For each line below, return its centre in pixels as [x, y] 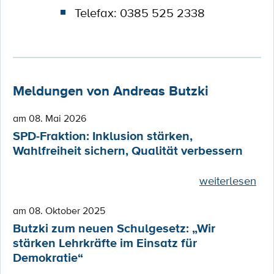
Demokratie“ [48, 258]
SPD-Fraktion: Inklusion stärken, [103, 136]
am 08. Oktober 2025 [59, 211]
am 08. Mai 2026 [50, 118]
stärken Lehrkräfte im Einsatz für [105, 243]
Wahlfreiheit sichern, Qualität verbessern [128, 151]
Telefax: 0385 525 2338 [139, 13]
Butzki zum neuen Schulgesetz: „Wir [114, 229]
